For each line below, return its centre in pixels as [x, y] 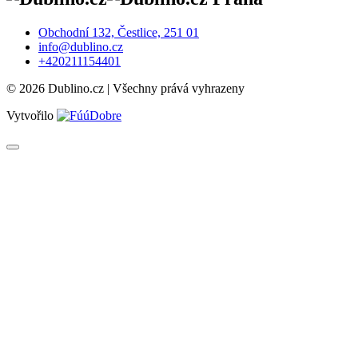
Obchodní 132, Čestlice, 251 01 [119, 33]
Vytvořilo [32, 116]
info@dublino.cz [81, 47]
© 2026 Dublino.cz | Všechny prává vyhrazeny [125, 89]
